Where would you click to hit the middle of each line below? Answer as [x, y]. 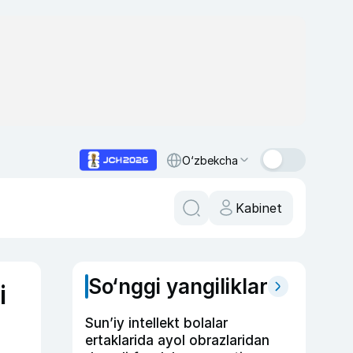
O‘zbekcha [210, 160]
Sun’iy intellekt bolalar [156, 323]
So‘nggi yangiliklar [178, 286]
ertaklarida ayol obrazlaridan [177, 340]
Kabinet [259, 208]
